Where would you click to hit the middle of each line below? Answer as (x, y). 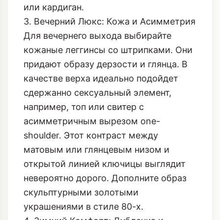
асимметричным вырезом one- (92, 156)
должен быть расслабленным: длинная (109, 14)
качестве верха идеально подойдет (101, 113)
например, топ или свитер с (84, 142)
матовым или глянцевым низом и (96, 185)
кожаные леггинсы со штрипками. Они (108, 85)
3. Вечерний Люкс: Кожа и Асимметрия (110, 56)
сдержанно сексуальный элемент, (97, 128)
